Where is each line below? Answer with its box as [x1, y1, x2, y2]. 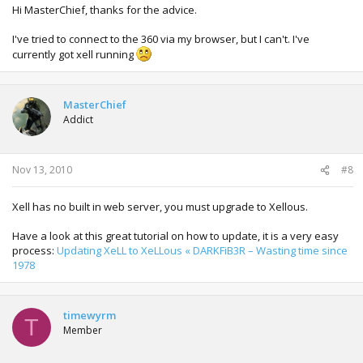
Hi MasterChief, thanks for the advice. [12, 2, 197, 17]
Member [63, 323, 102, 337]
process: [12, 243, 57, 258]
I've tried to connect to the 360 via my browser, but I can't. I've [12, 31, 310, 46]
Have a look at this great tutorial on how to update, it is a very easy [12, 228, 339, 243]
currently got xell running [12, 46, 136, 62]
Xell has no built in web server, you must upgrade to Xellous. [12, 199, 308, 214]
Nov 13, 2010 [12, 163, 72, 177]
